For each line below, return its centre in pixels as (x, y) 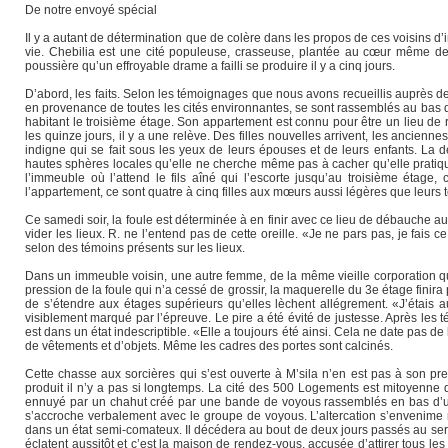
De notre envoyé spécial (91, 10)
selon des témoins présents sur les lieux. (135, 248)
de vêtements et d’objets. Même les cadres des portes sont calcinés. (209, 346)
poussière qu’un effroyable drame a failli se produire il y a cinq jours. (210, 66)
